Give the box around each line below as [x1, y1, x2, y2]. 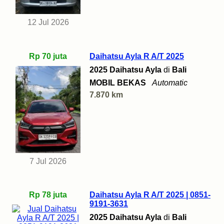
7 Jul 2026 [29, 156, 66, 165]
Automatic [152, 78, 187, 87]
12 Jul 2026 [27, 18, 69, 27]
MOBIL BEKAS [89, 78, 146, 87]
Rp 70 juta [29, 52, 67, 61]
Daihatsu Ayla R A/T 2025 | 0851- [89, 190, 210, 199]
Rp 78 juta [29, 190, 67, 199]
